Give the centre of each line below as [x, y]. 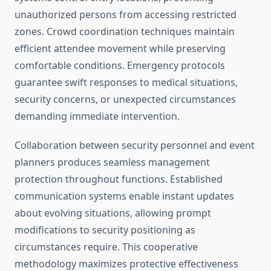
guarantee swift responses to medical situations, [126, 83]
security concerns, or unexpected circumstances [125, 100]
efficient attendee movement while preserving [120, 49]
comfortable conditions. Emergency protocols [120, 66]
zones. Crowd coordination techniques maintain [125, 32]
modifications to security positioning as [105, 230]
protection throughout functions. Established [119, 179]
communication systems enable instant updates [124, 196]
